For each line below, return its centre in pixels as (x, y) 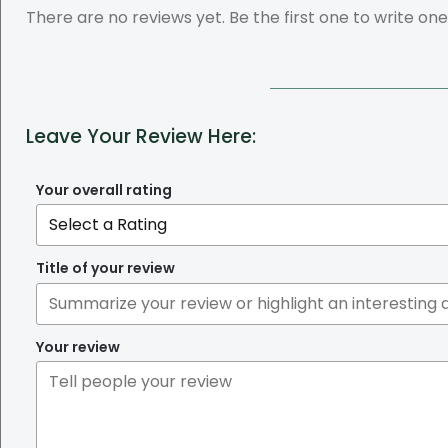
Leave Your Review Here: (141, 136)
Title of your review (105, 268)
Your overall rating (104, 189)
